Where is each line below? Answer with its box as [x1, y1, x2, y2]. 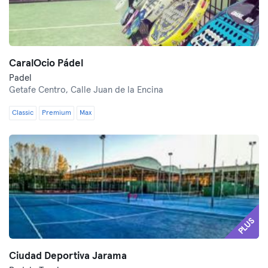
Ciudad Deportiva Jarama [9, 251, 127, 261]
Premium [42, 109, 71, 117]
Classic [12, 109, 33, 117]
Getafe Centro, [9, 86, 71, 95]
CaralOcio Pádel [9, 59, 83, 69]
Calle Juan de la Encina [71, 86, 163, 95]
